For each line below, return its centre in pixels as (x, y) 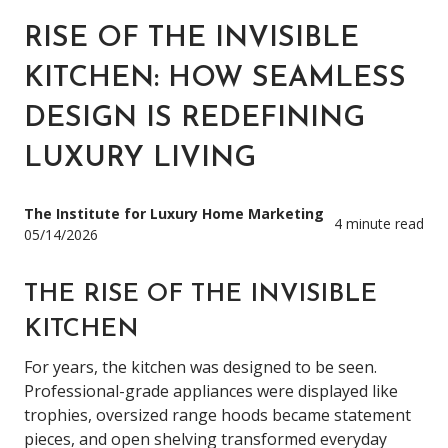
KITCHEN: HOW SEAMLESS (215, 78)
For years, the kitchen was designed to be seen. (200, 366)
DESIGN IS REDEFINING (194, 118)
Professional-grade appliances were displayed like (211, 390)
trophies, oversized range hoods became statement (217, 414)
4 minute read (379, 224)
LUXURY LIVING (140, 158)
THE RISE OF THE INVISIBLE (200, 294)
